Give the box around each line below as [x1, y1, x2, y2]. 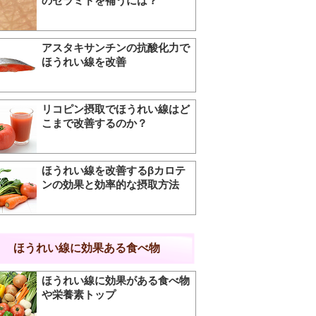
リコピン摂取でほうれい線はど [42, 103, 190, 115]
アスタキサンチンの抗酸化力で [42, 42, 190, 54]
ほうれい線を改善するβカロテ [42, 164, 186, 176]
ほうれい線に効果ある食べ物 [13, 242, 160, 254]
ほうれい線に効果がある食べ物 [42, 274, 190, 286]
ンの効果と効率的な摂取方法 [42, 178, 179, 190]
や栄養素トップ [42, 288, 116, 300]
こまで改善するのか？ [42, 117, 147, 129]
